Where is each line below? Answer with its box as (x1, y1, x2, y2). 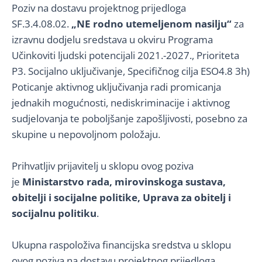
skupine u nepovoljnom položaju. (12, 127, 160, 141)
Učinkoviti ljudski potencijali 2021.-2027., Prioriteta (12, 49, 239, 62)
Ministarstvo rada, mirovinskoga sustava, (22, 175, 226, 189)
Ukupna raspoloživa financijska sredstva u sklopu (12, 238, 231, 252)
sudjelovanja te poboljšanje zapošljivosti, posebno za (12, 112, 247, 125)
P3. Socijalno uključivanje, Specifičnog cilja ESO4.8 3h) (12, 64, 250, 78)
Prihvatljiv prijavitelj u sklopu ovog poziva (12, 159, 194, 173)
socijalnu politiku (12, 206, 96, 220)
